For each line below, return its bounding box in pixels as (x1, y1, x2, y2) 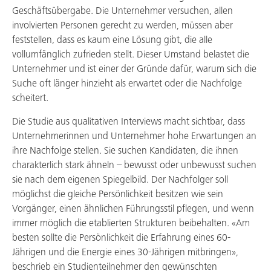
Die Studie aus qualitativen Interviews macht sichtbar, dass (12, 117, 245, 127)
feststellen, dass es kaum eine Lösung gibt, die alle (12, 35, 212, 45)
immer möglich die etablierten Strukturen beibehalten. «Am (12, 218, 250, 229)
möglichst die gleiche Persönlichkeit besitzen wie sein (12, 189, 223, 200)
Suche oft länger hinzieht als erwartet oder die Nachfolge (12, 79, 242, 89)
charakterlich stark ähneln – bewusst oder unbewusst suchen (12, 160, 256, 171)
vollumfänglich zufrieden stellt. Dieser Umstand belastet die (12, 50, 249, 60)
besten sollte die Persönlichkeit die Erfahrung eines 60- (12, 233, 230, 243)
